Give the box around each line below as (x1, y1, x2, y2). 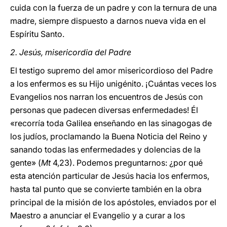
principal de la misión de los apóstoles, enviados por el (10, 197, 216, 207)
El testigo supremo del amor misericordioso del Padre (10, 65, 213, 75)
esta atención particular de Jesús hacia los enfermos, (10, 171, 209, 181)
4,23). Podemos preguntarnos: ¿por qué (51, 158, 203, 168)
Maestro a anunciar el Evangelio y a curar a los (10, 210, 185, 220)
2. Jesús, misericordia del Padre (10, 47, 131, 57)
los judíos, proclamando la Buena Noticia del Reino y (10, 131, 207, 141)
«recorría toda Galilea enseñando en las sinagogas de (10, 118, 212, 128)
